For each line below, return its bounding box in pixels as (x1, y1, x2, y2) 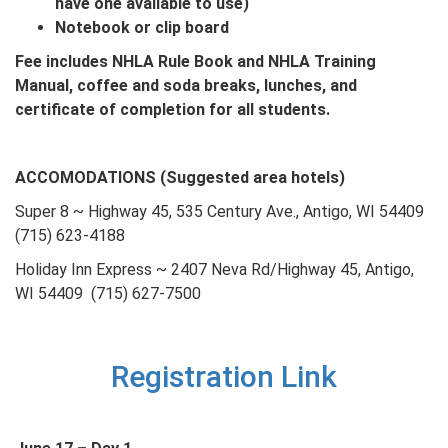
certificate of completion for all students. (15, 100, 330, 120)
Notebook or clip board (55, 18, 229, 38)
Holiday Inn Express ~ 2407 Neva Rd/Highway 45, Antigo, (15, 260, 414, 280)
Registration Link (111, 359, 337, 395)
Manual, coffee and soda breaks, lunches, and (15, 76, 357, 96)
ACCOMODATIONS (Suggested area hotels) (15, 168, 345, 188)
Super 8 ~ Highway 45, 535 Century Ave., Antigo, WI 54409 (15, 202, 428, 222)
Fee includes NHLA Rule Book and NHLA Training (15, 52, 376, 72)
